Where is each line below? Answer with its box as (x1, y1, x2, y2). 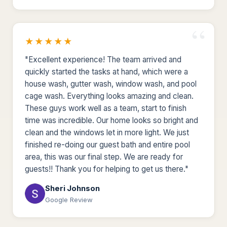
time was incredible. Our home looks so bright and (25, 115, 198, 125)
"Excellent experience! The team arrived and (25, 54, 181, 64)
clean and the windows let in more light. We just (25, 127, 189, 137)
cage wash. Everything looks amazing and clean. (25, 91, 194, 101)
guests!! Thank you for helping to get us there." (25, 164, 188, 174)
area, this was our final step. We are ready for (25, 152, 183, 162)
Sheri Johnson (45, 183, 100, 193)
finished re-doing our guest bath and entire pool (25, 139, 190, 149)
